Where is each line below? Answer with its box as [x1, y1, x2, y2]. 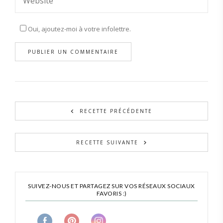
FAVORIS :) [96, 189, 127, 197]
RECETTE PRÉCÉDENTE [80, 107, 152, 114]
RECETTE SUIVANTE [76, 138, 138, 146]
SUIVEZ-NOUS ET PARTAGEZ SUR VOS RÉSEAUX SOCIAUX [28, 182, 195, 190]
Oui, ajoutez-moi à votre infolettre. [26, 24, 131, 33]
